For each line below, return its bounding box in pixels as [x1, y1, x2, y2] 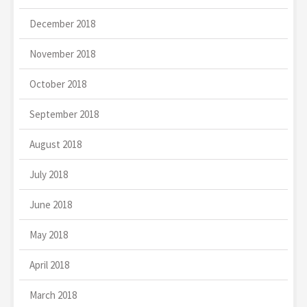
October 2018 [29, 77, 86, 90]
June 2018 [29, 197, 72, 211]
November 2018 [29, 47, 95, 60]
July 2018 [29, 167, 68, 181]
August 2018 [29, 137, 82, 151]
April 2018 [29, 258, 69, 271]
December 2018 [29, 16, 95, 30]
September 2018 [29, 107, 99, 121]
